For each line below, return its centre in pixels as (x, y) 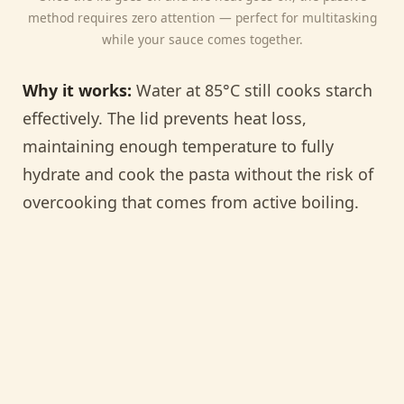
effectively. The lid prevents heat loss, (165, 118)
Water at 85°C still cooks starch (252, 90)
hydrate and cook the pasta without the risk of (198, 174)
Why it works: (77, 90)
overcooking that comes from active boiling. (191, 202)
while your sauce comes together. (202, 40)
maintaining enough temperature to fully (178, 146)
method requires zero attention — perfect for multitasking (202, 18)
